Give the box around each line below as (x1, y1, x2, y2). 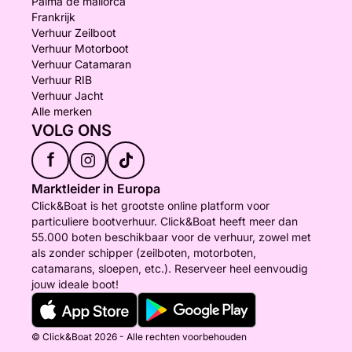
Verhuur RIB (31, 73, 92, 86)
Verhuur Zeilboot (31, 26, 116, 39)
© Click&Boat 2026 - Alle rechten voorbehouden (31, 331, 247, 343)
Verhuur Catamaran (31, 57, 131, 71)
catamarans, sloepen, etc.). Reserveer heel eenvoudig (31, 262, 308, 275)
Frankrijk (31, 10, 75, 24)
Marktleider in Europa (31, 181, 160, 196)
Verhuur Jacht (31, 89, 104, 102)
